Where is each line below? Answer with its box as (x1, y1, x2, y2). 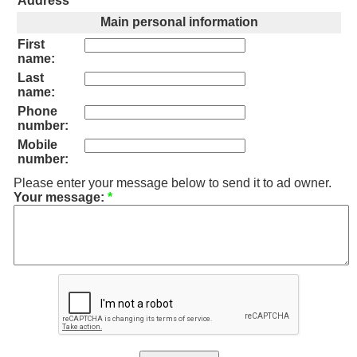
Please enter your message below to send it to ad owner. (14, 175, 331, 190)
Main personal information (100, 14, 258, 29)
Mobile (18, 137, 57, 151)
